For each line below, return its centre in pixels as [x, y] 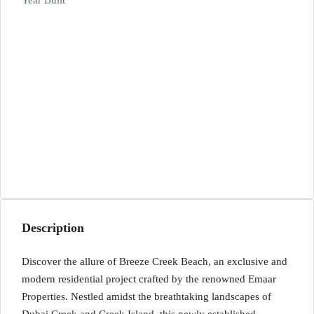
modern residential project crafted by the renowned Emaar [149, 279]
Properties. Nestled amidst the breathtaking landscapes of [146, 296]
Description [53, 228]
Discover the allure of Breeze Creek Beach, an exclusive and [155, 261]
